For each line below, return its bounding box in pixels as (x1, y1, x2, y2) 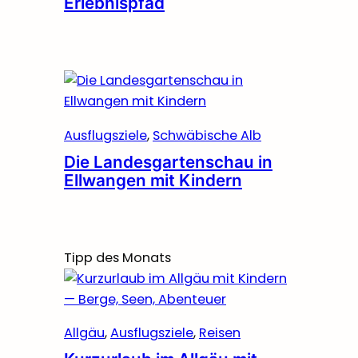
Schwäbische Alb (153, 125, 261, 145)
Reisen (199, 324, 241, 343)
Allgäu (64, 324, 105, 343)
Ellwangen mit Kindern (64, 169, 242, 190)
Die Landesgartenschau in (64, 151, 272, 172)
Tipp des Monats (64, 248, 171, 267)
